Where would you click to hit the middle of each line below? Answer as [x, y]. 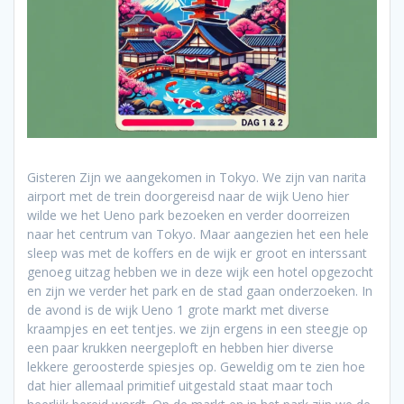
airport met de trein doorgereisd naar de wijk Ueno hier [188, 196]
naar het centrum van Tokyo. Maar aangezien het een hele [198, 234]
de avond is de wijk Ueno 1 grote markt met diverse [178, 309]
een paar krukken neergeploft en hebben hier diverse [180, 347]
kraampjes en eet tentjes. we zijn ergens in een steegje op [197, 328]
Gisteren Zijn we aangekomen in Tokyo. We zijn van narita [197, 177]
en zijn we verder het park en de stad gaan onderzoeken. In [200, 290]
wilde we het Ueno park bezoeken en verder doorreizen [188, 215]
